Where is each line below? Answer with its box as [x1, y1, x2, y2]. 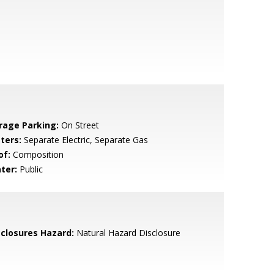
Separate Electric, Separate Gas [21, 134, 148, 146]
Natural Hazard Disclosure [73, 227, 180, 239]
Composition [10, 149, 64, 160]
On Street [58, 119, 99, 131]
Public [17, 163, 43, 175]
